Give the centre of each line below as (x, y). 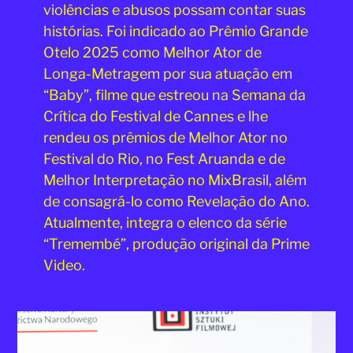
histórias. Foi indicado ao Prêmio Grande (175, 31)
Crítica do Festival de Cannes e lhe (155, 116)
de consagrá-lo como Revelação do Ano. (176, 201)
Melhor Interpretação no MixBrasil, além (175, 180)
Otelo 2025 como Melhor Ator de (152, 52)
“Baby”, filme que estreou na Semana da (174, 95)
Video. (64, 265)
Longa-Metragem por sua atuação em (167, 73)
